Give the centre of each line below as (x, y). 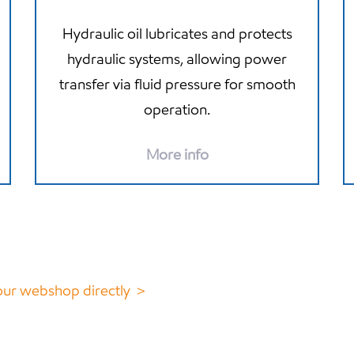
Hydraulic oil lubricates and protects (177, 33)
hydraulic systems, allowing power (177, 58)
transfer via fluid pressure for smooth (177, 84)
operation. (177, 109)
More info (177, 154)
